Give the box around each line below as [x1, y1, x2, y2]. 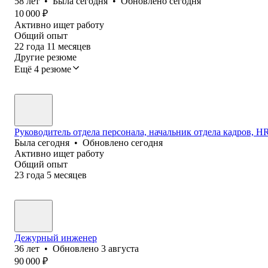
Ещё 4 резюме [14, 63, 71, 74]
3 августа [101, 243, 139, 254]
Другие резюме [14, 51, 77, 62]
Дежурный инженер [14, 232, 97, 243]
